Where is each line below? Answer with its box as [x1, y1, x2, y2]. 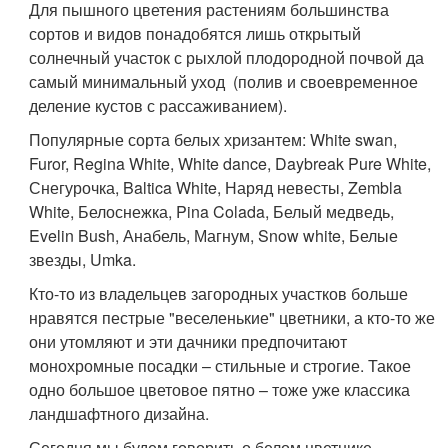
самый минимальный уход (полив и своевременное [29, 70, 419, 93]
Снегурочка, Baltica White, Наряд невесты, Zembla [29, 176, 403, 199]
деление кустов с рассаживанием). [29, 94, 288, 117]
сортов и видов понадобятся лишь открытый [29, 22, 362, 45]
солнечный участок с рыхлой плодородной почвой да [29, 46, 425, 69]
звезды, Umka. [29, 248, 137, 271]
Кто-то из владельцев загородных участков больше [29, 282, 409, 305]
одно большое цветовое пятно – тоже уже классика [29, 378, 411, 401]
